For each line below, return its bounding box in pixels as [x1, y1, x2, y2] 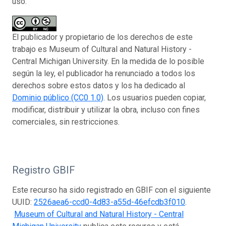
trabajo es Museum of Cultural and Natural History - [12, 44, 192, 54]
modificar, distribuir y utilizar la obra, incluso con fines [12, 104, 200, 115]
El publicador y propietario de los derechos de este [12, 32, 193, 42]
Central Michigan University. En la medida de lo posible [12, 56, 204, 66]
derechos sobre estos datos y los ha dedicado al [12, 80, 185, 90]
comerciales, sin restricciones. [12, 117, 120, 127]
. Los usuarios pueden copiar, [103, 92, 206, 102]
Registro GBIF [12, 163, 75, 176]
